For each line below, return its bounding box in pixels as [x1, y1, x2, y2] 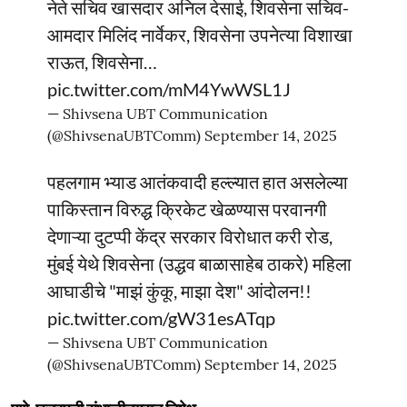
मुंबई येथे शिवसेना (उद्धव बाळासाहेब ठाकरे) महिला [47, 252, 352, 274]
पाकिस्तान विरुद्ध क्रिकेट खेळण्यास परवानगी [47, 197, 327, 220]
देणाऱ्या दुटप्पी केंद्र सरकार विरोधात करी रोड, [47, 224, 333, 247]
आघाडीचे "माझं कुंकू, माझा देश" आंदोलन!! [47, 279, 312, 302]
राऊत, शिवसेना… [47, 50, 157, 73]
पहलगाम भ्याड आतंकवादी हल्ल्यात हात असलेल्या [47, 170, 348, 193]
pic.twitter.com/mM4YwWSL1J [47, 77, 291, 100]
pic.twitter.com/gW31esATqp [47, 306, 275, 329]
